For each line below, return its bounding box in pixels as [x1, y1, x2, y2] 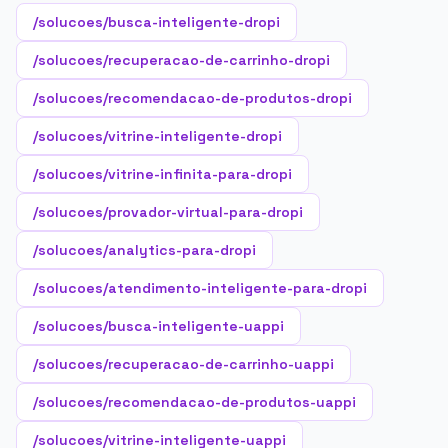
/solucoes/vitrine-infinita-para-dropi [33, 165, 292, 183]
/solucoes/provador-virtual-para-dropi [33, 203, 303, 221]
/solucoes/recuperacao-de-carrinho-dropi [33, 51, 330, 69]
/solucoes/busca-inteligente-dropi [33, 13, 280, 31]
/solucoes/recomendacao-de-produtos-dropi [33, 89, 352, 107]
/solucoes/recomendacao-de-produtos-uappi [33, 393, 356, 411]
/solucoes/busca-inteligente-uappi [33, 317, 284, 335]
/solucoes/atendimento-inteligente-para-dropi [33, 279, 367, 297]
